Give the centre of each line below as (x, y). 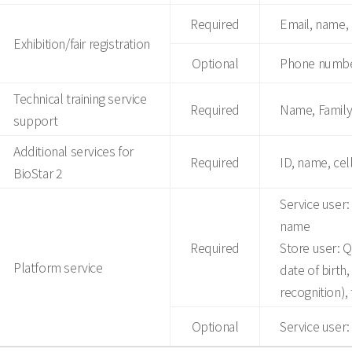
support (36, 120)
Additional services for (73, 151)
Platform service (58, 267)
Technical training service (80, 98)
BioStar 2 (38, 173)
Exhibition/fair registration (82, 43)
